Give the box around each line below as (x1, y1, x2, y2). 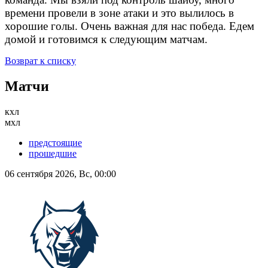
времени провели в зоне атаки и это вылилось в (5, 7, 234, 20)
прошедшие (29, 148, 77, 159)
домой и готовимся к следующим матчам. (5, 33, 208, 46)
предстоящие (29, 138, 82, 148)
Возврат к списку (5, 56, 76, 66)
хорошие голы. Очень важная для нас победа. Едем (5, 20, 254, 33)
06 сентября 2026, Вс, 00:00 (5, 169, 116, 179)
